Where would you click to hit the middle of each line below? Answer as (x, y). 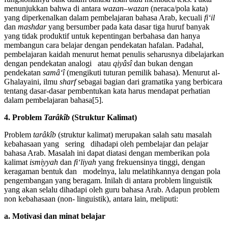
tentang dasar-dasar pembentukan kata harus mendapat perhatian (107, 91)
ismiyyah (45, 162)
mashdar (33, 27)
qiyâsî (123, 64)
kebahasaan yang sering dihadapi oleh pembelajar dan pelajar (106, 144)
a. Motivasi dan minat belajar (55, 216)
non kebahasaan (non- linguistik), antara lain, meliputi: (91, 199)
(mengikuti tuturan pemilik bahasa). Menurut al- (143, 73)
